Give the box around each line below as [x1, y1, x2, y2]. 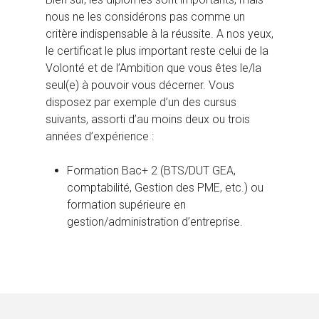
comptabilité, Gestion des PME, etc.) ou [67, 181, 263, 195]
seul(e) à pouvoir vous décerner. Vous [46, 78, 234, 93]
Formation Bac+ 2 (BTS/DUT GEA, [67, 164, 236, 178]
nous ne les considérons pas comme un [46, 10, 245, 24]
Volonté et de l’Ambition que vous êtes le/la [46, 61, 261, 75]
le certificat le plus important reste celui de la [46, 44, 268, 58]
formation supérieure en [67, 198, 186, 212]
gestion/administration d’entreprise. [67, 215, 243, 229]
